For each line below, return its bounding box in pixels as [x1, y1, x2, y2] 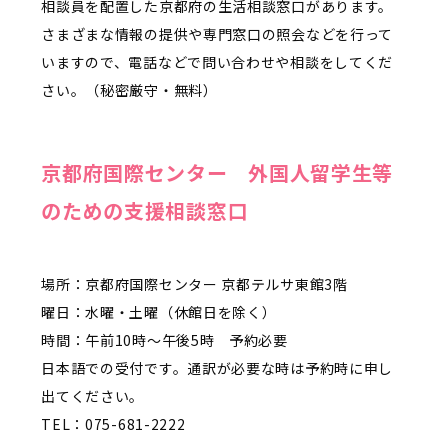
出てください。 [41, 385, 145, 406]
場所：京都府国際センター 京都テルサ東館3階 [41, 273, 348, 294]
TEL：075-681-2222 [41, 413, 186, 434]
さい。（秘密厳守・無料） [41, 79, 218, 100]
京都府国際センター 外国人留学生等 [41, 157, 394, 187]
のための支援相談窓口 [41, 195, 249, 225]
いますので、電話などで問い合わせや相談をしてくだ [41, 51, 394, 72]
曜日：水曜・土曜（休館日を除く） [41, 301, 277, 322]
